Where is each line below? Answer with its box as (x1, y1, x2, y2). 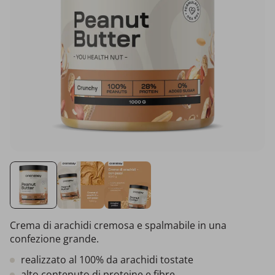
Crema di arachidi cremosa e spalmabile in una (10, 218, 227, 232)
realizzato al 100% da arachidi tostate (21, 252, 193, 266)
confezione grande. (10, 231, 99, 246)
